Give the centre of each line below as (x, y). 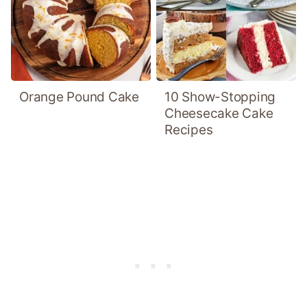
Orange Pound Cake (79, 97)
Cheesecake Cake (219, 114)
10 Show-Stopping (220, 97)
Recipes (189, 130)
